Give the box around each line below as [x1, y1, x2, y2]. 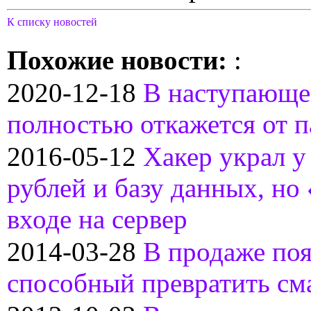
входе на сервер [7, 203, 187, 234]
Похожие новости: [7, 44, 234, 75]
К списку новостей [7, 15, 97, 28]
